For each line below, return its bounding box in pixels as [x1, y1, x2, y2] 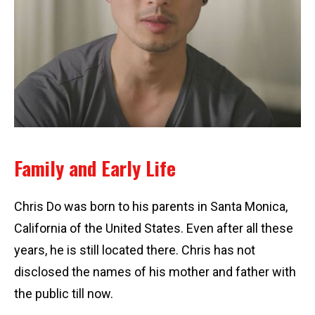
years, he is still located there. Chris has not [14, 243, 255, 258]
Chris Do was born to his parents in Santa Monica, [14, 199, 288, 214]
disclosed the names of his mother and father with [14, 264, 296, 280]
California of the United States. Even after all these [14, 221, 293, 236]
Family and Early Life [14, 154, 176, 183]
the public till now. [14, 286, 113, 302]
